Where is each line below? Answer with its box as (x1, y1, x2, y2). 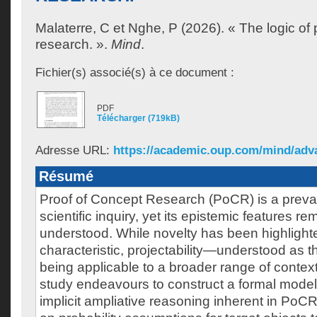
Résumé (39, 168, 93, 184)
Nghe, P (128, 21, 178, 35)
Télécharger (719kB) (97, 113, 180, 123)
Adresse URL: (35, 143, 113, 157)
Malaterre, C (35, 21, 110, 35)
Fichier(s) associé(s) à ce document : (35, 65, 234, 79)
